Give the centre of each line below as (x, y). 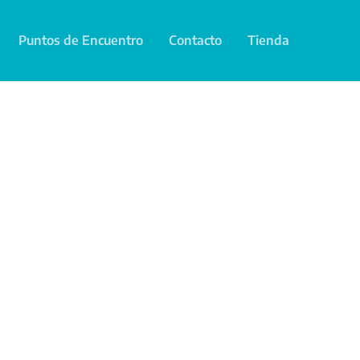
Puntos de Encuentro (81, 40)
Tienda (268, 40)
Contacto (195, 40)
